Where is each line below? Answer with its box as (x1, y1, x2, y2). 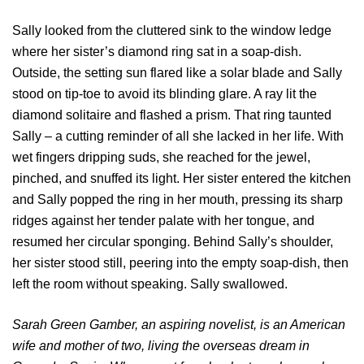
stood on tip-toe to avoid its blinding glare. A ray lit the (12, 87, 317, 102)
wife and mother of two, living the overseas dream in (12, 339, 310, 353)
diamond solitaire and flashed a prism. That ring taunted (12, 108, 331, 123)
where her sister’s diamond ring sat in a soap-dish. (12, 45, 301, 59)
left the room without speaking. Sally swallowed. (12, 277, 288, 292)
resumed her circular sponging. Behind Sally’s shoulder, (12, 235, 333, 249)
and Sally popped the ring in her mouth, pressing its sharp (12, 193, 343, 207)
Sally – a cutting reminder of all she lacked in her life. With (12, 129, 344, 144)
